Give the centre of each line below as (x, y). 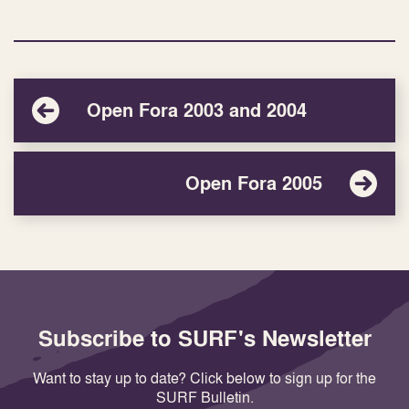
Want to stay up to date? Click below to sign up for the (204, 378)
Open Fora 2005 (254, 183)
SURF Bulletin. (204, 397)
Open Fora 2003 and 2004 (197, 110)
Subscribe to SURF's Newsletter (204, 338)
